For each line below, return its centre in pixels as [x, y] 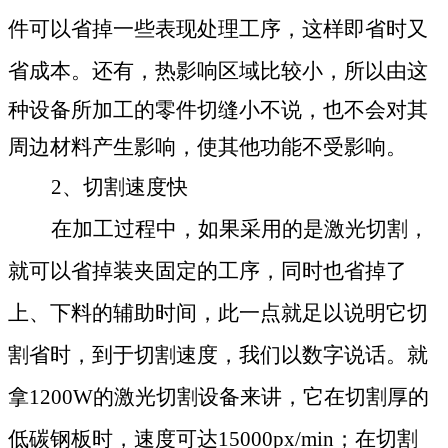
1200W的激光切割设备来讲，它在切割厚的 [229, 396]
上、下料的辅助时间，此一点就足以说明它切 [218, 312]
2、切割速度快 [119, 186]
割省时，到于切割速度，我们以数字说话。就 [218, 354]
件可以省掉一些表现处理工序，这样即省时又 [218, 28]
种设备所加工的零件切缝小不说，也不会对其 [218, 109]
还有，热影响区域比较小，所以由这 [260, 70]
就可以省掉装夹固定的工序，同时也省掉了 [207, 270]
